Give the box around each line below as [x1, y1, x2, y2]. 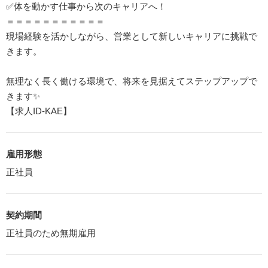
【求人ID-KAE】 [6, 105, 72, 116]
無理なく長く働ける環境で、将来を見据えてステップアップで [6, 75, 257, 86]
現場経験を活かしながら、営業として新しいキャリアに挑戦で [6, 31, 257, 41]
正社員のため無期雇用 [6, 227, 96, 238]
